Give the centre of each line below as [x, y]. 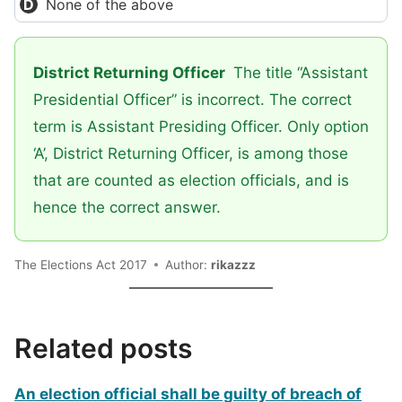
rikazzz [233, 264]
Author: [188, 264]
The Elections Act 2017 [81, 264]
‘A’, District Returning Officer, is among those [191, 153]
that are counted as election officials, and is [191, 180]
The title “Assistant [298, 73]
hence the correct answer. [127, 207]
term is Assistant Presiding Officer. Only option [201, 127]
